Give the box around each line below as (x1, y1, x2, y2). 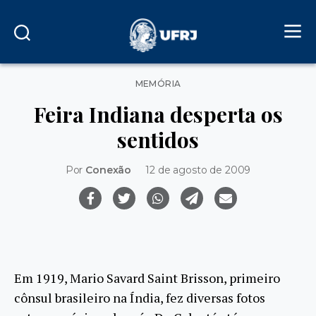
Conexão (85, 163, 132, 176)
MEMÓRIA (135, 78, 181, 89)
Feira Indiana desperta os (33, 99, 283, 128)
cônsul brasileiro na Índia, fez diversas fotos (14, 289, 265, 307)
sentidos (117, 125, 199, 154)
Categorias (157, 74, 209, 87)
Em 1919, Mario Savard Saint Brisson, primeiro (14, 269, 280, 287)
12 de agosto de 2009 (145, 163, 251, 176)
